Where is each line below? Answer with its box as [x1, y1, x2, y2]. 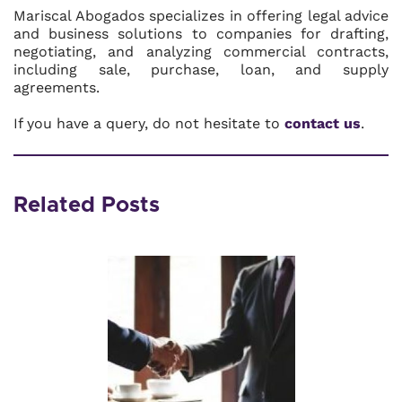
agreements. [13, 79, 100, 96]
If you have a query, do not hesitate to [13, 115, 284, 132]
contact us [284, 115, 361, 132]
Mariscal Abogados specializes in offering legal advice [13, 7, 389, 24]
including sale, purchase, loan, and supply [13, 61, 389, 78]
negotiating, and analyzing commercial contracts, [13, 43, 389, 60]
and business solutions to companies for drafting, [13, 25, 389, 42]
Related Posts [13, 195, 160, 216]
